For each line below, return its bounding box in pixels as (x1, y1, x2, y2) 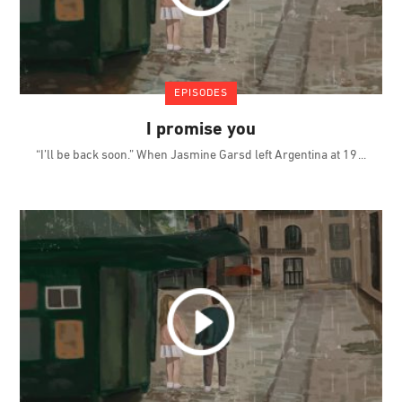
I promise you (145, 121, 257, 140)
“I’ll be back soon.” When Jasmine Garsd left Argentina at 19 (36, 149, 360, 163)
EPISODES (174, 88, 228, 100)
